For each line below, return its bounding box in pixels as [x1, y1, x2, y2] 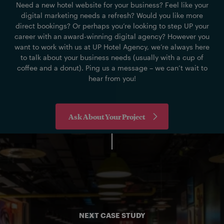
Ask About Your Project [68, 111, 145, 121]
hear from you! [88, 74, 136, 83]
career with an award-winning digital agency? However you [14, 32, 209, 41]
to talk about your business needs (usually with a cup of [20, 53, 203, 62]
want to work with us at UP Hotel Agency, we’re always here [14, 42, 209, 51]
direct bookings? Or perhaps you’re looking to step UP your [15, 21, 209, 30]
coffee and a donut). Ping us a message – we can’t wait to [16, 63, 207, 72]
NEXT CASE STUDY [79, 211, 145, 220]
